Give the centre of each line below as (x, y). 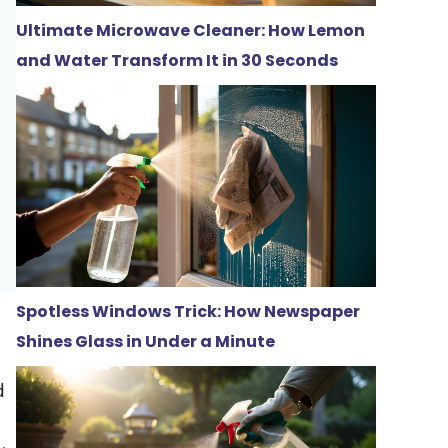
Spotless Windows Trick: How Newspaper (188, 311)
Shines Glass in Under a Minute (145, 341)
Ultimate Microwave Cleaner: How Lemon (190, 30)
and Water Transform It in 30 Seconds (177, 60)
